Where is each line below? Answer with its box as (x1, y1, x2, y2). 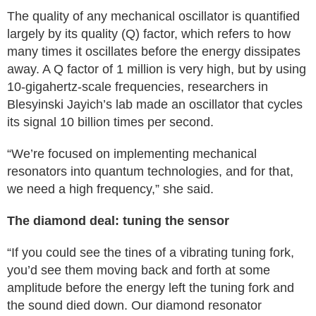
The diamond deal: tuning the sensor (7, 214, 229, 228)
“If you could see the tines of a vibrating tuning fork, (7, 245, 294, 260)
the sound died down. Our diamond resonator (7, 298, 262, 312)
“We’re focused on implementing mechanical (7, 147, 257, 161)
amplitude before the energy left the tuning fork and (7, 281, 294, 295)
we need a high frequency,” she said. (7, 182, 214, 196)
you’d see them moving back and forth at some (7, 263, 270, 277)
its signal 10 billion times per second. (7, 115, 214, 129)
